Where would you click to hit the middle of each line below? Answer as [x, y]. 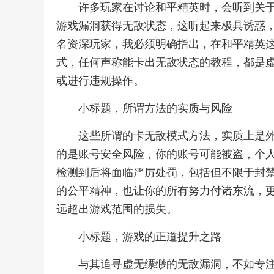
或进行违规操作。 [100, 81]
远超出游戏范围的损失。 [117, 209]
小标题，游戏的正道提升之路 [150, 237]
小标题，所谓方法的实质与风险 [155, 108]
